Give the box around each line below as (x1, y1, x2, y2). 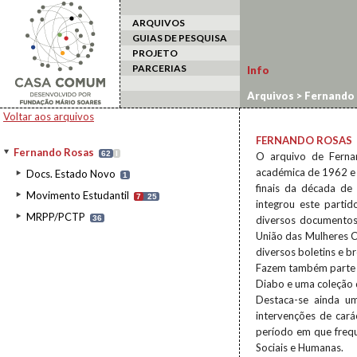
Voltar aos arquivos (3, 110, 94, 123)
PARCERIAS (132, 62, 186, 74)
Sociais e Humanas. (256, 341, 343, 354)
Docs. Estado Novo (26, 167, 116, 180)
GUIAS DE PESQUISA (132, 32, 227, 44)
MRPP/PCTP (26, 210, 85, 223)
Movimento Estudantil (26, 189, 129, 202)
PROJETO (132, 47, 178, 59)
